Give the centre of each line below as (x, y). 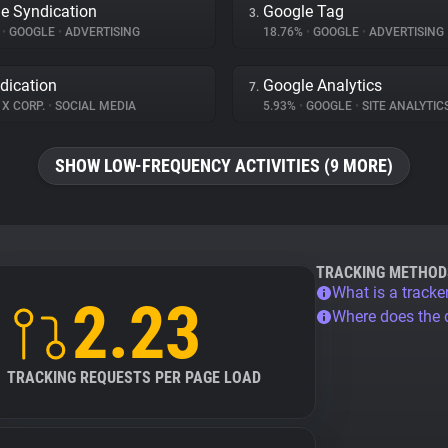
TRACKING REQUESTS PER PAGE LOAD (134, 377)
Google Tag (303, 11)
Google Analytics (322, 85)
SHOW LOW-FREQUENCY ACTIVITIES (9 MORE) (224, 165)
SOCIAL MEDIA (94, 106)
